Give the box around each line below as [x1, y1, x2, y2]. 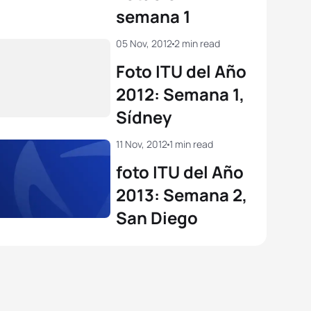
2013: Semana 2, [116, 183, 247, 206]
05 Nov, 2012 [116, 37, 172, 50]
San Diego [116, 206, 198, 229]
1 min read [169, 137, 213, 151]
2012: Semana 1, [116, 83, 244, 106]
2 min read [174, 37, 220, 50]
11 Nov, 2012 [116, 137, 167, 151]
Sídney [116, 106, 171, 128]
